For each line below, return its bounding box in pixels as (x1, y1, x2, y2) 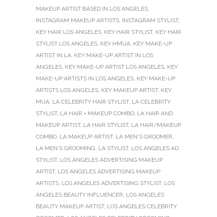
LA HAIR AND (137, 109, 173, 117)
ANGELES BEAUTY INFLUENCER (36, 191, 123, 198)
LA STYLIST (98, 144, 128, 152)
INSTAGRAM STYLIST (122, 16, 178, 24)
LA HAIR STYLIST (83, 121, 128, 128)
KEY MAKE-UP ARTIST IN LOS (74, 51, 153, 59)
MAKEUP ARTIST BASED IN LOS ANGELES (36, 5, 148, 12)
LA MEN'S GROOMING (36, 144, 95, 152)
